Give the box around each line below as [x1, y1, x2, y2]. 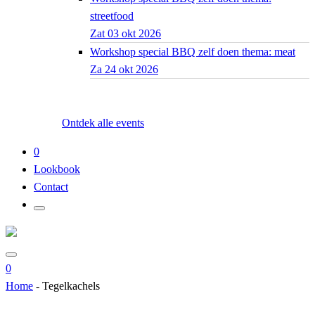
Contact [34, 180, 68, 193]
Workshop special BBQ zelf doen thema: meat [90, 45, 295, 58]
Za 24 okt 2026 [90, 63, 158, 75]
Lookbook [34, 162, 80, 175]
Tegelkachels [42, 279, 100, 292]
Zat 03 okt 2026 [90, 27, 161, 39]
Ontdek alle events [62, 116, 144, 129]
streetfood [90, 9, 134, 22]
